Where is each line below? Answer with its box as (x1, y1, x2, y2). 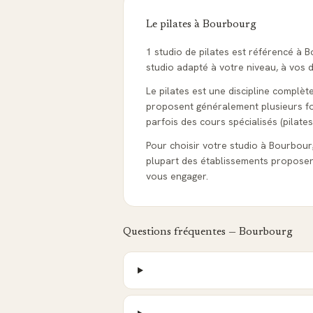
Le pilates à (146, 19, 203, 30)
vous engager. (146, 170, 208, 182)
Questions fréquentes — (123, 226, 239, 238)
